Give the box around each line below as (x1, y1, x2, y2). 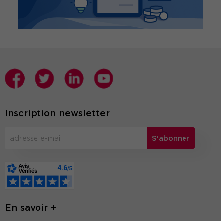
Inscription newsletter (5, 108, 110, 119)
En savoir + (5, 202, 56, 213)
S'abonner (152, 134, 189, 143)
